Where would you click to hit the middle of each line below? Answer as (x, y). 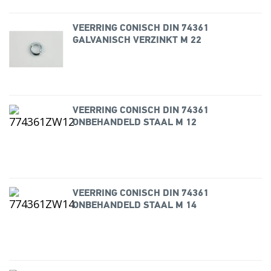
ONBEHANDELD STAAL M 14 (134, 205)
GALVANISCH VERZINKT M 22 (137, 40)
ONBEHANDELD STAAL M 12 (134, 123)
